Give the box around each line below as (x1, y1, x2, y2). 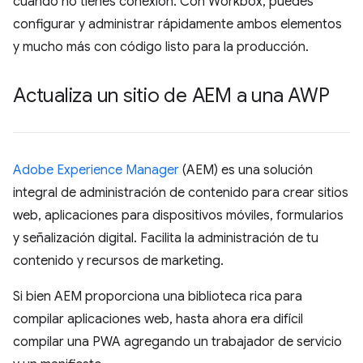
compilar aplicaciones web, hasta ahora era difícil (13, 310, 303, 327)
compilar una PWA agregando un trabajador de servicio (13, 333, 342, 350)
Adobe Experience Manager (13, 161, 179, 178)
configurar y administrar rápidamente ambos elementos (13, 15, 342, 32)
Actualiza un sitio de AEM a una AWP (13, 83, 330, 108)
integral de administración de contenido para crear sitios (13, 184, 348, 201)
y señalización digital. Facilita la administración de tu (13, 229, 318, 246)
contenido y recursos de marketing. (13, 252, 224, 269)
